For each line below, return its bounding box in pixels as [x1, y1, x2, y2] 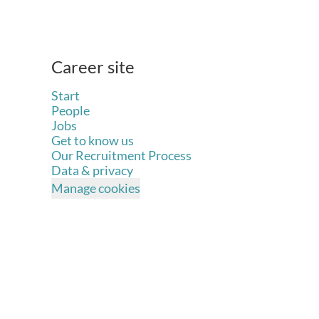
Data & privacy [51, 162, 133, 178]
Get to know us [51, 132, 134, 148]
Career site [51, 56, 135, 77]
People [51, 103, 90, 118]
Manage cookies [51, 180, 140, 196]
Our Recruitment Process [51, 147, 192, 163]
